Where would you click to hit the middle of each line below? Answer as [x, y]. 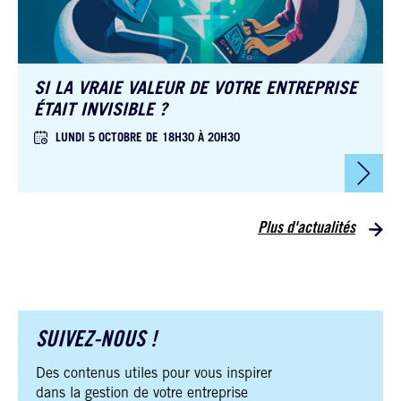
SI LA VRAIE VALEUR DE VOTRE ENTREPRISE [196, 90]
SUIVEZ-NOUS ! [96, 341]
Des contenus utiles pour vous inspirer [154, 374]
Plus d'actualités [307, 229]
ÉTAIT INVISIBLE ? [101, 111]
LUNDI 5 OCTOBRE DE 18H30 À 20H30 [148, 139]
